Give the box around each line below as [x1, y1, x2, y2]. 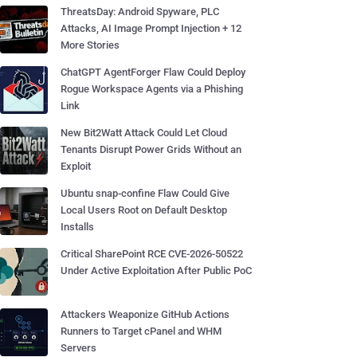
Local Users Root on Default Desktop [61, 204, 227, 216]
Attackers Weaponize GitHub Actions [61, 308, 229, 320]
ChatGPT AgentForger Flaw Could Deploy [61, 66, 245, 78]
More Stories [61, 39, 120, 51]
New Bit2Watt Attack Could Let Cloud [61, 127, 227, 139]
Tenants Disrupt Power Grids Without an [61, 143, 241, 155]
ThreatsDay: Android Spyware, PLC [61, 6, 219, 18]
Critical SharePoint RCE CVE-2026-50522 [61, 248, 243, 260]
